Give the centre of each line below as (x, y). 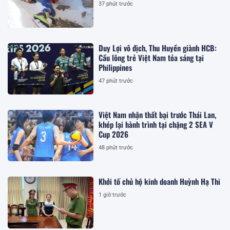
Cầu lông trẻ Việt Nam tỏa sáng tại (151, 57)
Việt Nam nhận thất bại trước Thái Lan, (158, 114)
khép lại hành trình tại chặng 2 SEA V (156, 124)
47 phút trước (116, 81)
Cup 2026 (114, 134)
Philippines (116, 67)
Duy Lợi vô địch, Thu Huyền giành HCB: (158, 47)
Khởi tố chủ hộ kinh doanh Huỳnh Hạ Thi (160, 181)
